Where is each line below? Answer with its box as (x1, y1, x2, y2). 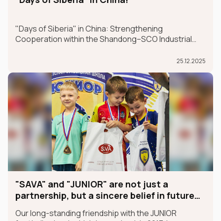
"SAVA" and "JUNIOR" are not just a (15, 178, 168, 190)
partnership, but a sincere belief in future (15, 189, 194, 201)
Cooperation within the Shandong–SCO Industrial (15, 33, 192, 44)
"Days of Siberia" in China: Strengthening (15, 23, 163, 34)
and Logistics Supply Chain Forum (15, 43, 136, 55)
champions (15, 200, 64, 213)
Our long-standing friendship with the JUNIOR (15, 207, 177, 219)
